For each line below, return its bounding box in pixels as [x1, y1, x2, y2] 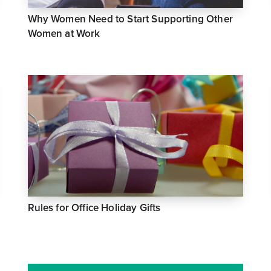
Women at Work [27, 27, 100, 41]
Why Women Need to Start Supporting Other [27, 13, 233, 26]
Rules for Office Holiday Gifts [27, 201, 161, 215]
